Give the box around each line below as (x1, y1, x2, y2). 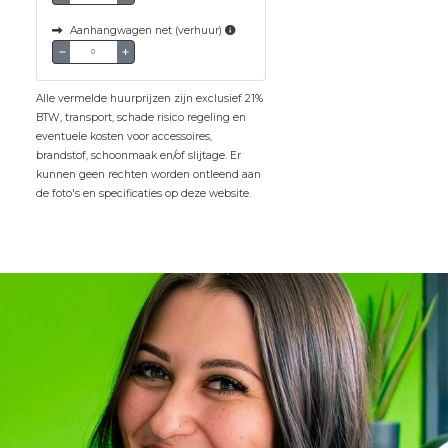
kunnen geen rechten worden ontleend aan (36, 168, 262, 181)
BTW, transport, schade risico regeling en (36, 111, 247, 124)
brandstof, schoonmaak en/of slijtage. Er (36, 149, 242, 162)
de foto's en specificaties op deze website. (36, 187, 252, 200)
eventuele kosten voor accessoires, (36, 130, 213, 143)
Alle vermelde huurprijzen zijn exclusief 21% (36, 92, 264, 105)
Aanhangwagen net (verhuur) (70, 24, 226, 37)
